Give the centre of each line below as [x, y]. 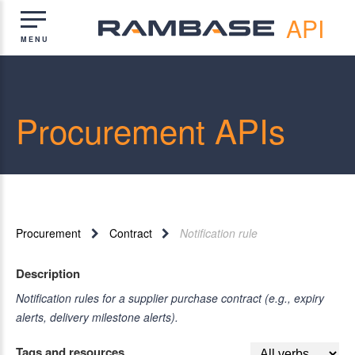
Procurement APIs [151, 130]
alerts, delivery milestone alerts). [97, 317]
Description [48, 273]
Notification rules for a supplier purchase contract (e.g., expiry [170, 298]
